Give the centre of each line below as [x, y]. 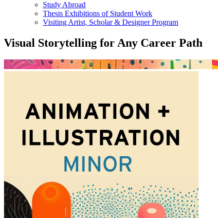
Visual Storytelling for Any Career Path [103, 43]
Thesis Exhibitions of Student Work [98, 13]
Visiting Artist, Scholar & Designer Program [110, 22]
